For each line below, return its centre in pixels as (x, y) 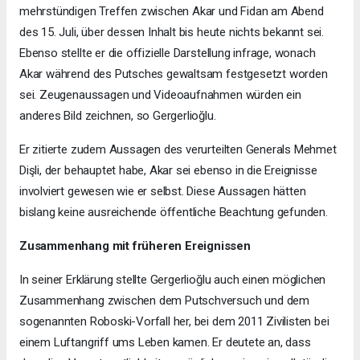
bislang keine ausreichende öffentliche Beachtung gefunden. (174, 212)
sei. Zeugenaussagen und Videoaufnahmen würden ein (160, 94)
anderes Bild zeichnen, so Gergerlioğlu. (118, 115)
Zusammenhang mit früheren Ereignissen (135, 245)
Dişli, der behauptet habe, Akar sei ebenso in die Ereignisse (168, 170)
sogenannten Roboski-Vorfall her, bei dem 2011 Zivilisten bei (174, 321)
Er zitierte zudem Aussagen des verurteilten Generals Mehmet (178, 149)
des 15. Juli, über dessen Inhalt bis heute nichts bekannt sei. (172, 32)
